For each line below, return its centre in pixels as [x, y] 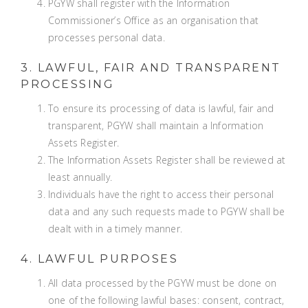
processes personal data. [107, 37]
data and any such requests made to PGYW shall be [167, 211]
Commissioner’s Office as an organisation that [153, 20]
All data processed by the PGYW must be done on [163, 283]
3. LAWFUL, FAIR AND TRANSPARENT [151, 68]
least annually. [80, 177]
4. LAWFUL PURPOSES [99, 259]
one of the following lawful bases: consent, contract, [166, 300]
